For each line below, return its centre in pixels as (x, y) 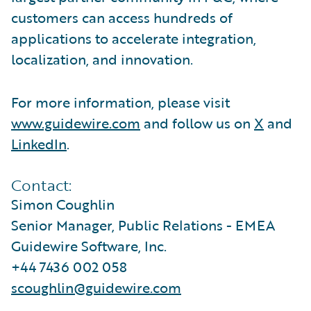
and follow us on (197, 123)
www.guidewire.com (76, 123)
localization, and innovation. (102, 59)
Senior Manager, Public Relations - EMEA (143, 225)
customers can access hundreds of (122, 17)
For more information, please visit (120, 102)
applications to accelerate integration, (134, 38)
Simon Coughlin (63, 204)
